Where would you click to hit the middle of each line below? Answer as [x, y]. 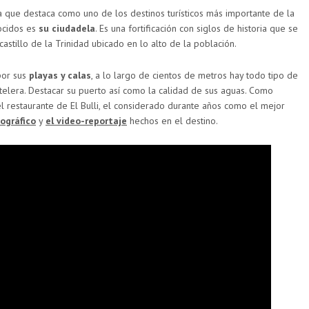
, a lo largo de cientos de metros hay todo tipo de [195, 75]
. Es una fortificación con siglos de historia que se [197, 28]
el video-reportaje [86, 120]
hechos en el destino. [172, 120]
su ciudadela [67, 28]
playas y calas [60, 75]
